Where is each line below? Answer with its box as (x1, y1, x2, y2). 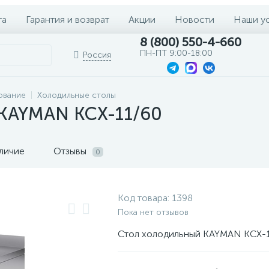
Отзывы (53, 145, 89, 157)
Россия (83, 50, 111, 60)
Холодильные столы (37, 90, 116, 100)
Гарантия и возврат (26, 13, 109, 25)
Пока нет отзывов (118, 207, 189, 217)
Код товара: (118, 192, 172, 204)
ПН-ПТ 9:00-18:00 (140, 48, 213, 58)
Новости (175, 13, 214, 25)
